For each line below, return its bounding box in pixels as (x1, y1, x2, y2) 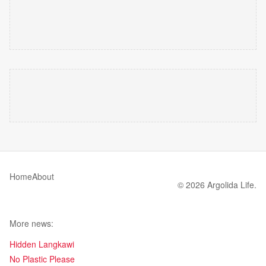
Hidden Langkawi (9, 238, 74, 250)
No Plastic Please (9, 253, 75, 265)
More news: (9, 217, 53, 229)
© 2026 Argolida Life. (178, 179, 256, 191)
